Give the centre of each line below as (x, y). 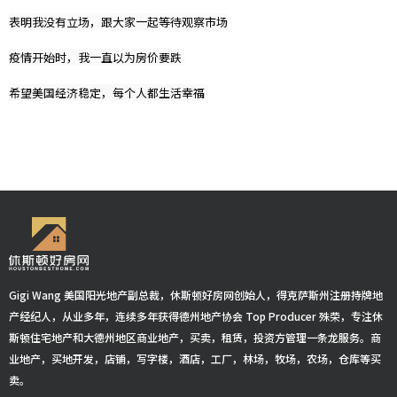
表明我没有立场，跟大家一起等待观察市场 (118, 21)
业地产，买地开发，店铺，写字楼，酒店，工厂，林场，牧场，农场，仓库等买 (195, 358)
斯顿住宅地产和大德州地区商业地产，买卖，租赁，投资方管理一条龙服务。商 (195, 337)
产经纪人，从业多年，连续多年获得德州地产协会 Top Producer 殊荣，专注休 (196, 315)
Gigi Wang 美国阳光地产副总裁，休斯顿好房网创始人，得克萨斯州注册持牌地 (196, 294)
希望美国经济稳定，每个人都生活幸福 (108, 92)
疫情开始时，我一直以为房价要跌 (97, 57)
